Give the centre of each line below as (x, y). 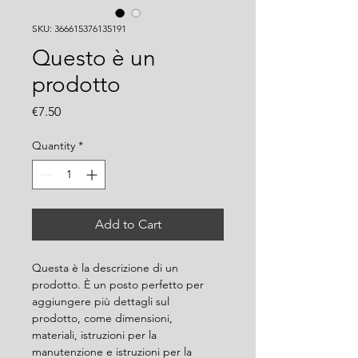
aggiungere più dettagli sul (102, 301)
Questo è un (94, 58)
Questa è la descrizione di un (107, 268)
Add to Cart (128, 224)
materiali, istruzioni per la (96, 335)
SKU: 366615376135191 (79, 28)
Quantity (54, 145)
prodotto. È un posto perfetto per (119, 284)
